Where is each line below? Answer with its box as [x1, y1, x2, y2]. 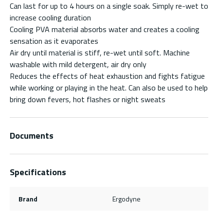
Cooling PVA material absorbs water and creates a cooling [10, 23, 200, 35]
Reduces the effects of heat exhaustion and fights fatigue [10, 70, 205, 82]
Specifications [10, 165, 66, 179]
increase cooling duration [10, 11, 91, 23]
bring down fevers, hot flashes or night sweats [10, 93, 165, 105]
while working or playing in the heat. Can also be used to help [10, 81, 208, 93]
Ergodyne [112, 193, 141, 204]
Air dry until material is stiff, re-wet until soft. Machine [10, 46, 190, 58]
